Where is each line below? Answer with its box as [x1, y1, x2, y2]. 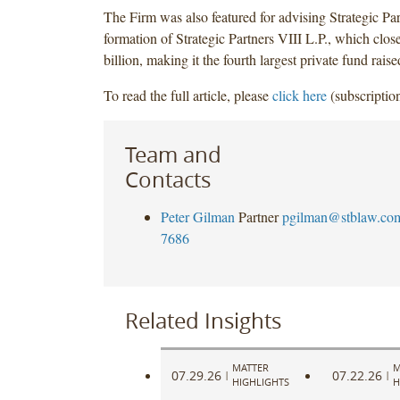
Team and [124, 139, 221, 169]
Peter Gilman [160, 206, 235, 226]
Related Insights [124, 305, 281, 335]
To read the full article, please [103, 85, 272, 104]
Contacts [124, 164, 211, 194]
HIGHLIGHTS [231, 375, 289, 389]
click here [271, 85, 327, 104]
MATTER [231, 361, 269, 375]
